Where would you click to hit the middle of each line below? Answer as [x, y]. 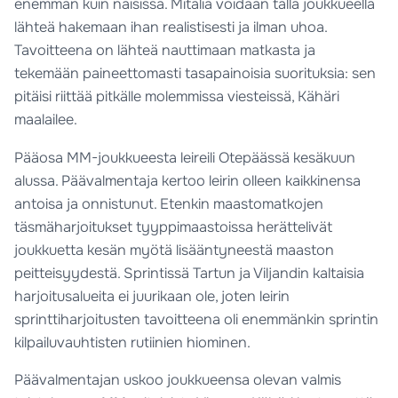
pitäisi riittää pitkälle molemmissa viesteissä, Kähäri [177, 97]
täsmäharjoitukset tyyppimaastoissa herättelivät [174, 227]
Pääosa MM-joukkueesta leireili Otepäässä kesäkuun [185, 157]
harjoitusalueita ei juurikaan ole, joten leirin [152, 296]
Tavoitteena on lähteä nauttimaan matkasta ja [165, 51]
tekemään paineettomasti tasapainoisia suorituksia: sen [195, 74]
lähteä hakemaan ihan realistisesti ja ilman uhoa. [171, 28]
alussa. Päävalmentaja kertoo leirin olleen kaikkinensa [188, 180]
